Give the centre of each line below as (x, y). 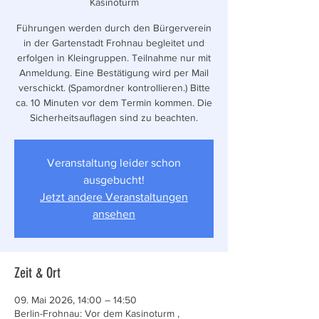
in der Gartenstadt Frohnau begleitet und (114, 43)
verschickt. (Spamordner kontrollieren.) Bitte (114, 88)
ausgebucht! (114, 180)
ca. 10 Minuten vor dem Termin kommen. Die (114, 103)
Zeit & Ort (37, 273)
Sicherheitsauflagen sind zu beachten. (114, 117)
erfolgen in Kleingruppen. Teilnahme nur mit (114, 58)
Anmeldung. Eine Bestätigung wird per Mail (114, 73)
